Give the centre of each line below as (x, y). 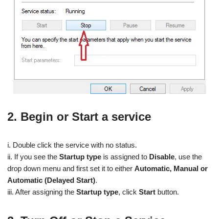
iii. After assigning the (42, 192)
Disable (162, 157)
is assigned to (125, 157)
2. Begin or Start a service (79, 117)
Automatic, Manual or (171, 168)
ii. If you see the (33, 157)
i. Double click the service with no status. (72, 145)
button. (167, 192)
